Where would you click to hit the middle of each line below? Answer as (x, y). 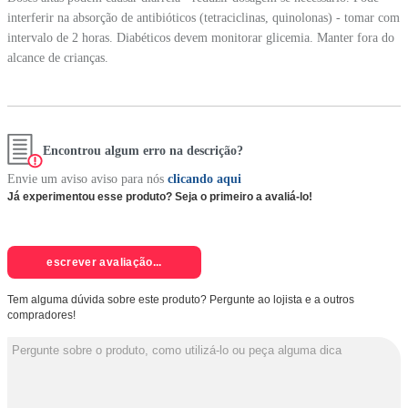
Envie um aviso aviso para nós (86, 179)
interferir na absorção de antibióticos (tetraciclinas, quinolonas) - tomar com (204, 17)
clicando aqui (204, 179)
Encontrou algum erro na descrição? (143, 151)
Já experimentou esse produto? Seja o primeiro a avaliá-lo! (160, 197)
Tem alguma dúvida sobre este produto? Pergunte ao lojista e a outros (181, 300)
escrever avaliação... (104, 262)
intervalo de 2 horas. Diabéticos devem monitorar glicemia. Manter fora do (201, 37)
